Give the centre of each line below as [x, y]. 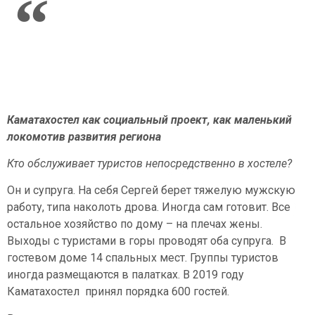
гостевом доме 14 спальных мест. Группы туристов [143, 258]
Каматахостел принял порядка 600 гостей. [118, 292]
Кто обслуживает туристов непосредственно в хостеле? [149, 163]
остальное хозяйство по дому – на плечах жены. [135, 224]
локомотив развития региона [84, 136]
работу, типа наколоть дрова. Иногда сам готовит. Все [149, 207]
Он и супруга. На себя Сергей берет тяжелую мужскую [151, 191]
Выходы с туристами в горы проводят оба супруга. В [147, 241]
